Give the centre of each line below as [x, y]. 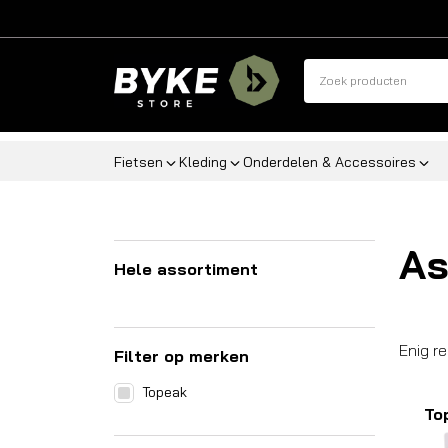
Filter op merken [181, 356]
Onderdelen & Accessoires [329, 162]
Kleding [203, 162]
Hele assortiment [186, 269]
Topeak [164, 392]
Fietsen [138, 162]
